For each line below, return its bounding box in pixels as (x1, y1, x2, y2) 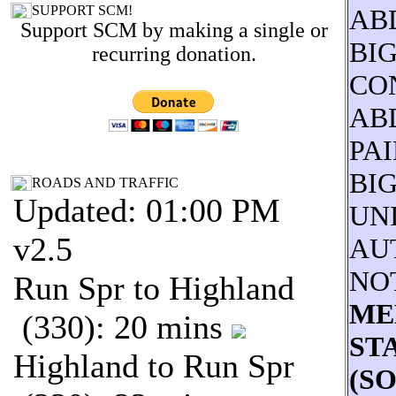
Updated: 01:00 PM (13, 192, 280, 229)
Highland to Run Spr (13, 347, 294, 385)
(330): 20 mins (13, 308, 232, 346)
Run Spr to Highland (13, 270, 294, 307)
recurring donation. (92, 42, 256, 65)
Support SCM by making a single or (20, 19, 328, 42)
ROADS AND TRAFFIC (32, 175, 179, 190)
